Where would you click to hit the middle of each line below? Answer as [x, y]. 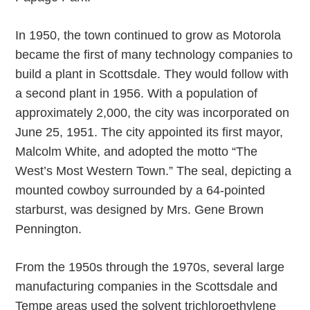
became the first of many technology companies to [154, 55]
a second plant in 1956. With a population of [137, 93]
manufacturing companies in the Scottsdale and [147, 286]
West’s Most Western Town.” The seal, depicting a [154, 171]
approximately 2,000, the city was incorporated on [153, 113]
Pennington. [49, 229]
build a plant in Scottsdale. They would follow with [152, 74]
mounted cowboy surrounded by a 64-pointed [140, 190]
